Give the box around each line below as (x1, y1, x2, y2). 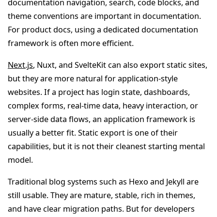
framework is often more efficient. (8, 37, 134, 48)
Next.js (8, 59, 33, 70)
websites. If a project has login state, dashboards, (8, 86, 190, 97)
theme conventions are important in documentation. (8, 10, 201, 21)
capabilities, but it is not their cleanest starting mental (8, 140, 205, 152)
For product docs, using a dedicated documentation (8, 24, 198, 35)
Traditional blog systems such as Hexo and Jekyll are (8, 176, 199, 187)
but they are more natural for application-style (8, 73, 178, 84)
